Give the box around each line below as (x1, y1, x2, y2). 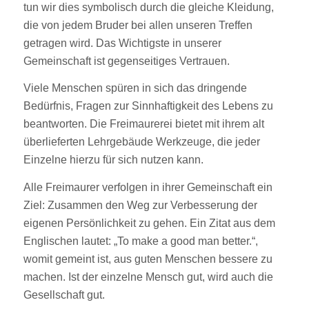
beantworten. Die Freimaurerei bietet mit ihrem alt (23, 118, 264, 130)
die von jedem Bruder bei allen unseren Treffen (23, 19, 252, 31)
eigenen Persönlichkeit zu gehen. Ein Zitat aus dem (23, 217, 275, 229)
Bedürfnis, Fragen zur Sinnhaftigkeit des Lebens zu (23, 100, 273, 112)
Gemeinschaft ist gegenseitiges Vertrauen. (23, 54, 230, 67)
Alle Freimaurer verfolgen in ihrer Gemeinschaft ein (23, 181, 272, 193)
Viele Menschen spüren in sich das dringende (23, 82, 247, 94)
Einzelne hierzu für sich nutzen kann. (23, 154, 203, 166)
